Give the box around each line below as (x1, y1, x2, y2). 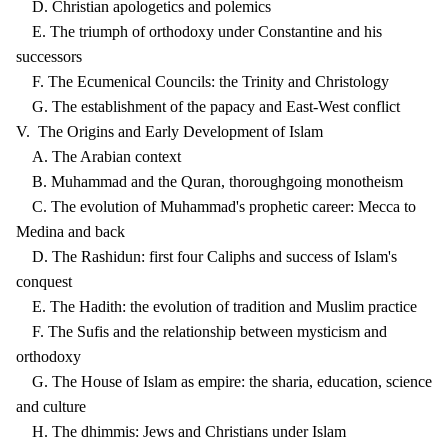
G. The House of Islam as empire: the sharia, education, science (16, 373, 432, 390)
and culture (16, 398, 86, 415)
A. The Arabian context (16, 148, 181, 165)
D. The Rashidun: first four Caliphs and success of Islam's (16, 248, 397, 265)
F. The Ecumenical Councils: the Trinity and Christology (16, 73, 389, 90)
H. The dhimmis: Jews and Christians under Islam (16, 423, 346, 440)
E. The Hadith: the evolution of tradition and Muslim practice (16, 298, 417, 315)
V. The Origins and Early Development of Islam (16, 123, 323, 140)
